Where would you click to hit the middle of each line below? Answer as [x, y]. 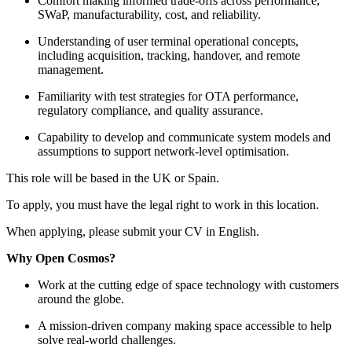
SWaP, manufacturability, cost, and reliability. [149, 15]
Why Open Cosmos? [61, 258]
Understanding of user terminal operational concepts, [168, 42]
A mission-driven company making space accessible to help [185, 326]
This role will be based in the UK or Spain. [113, 178]
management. [71, 70]
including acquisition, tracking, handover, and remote [169, 56]
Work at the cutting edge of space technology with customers [188, 285]
